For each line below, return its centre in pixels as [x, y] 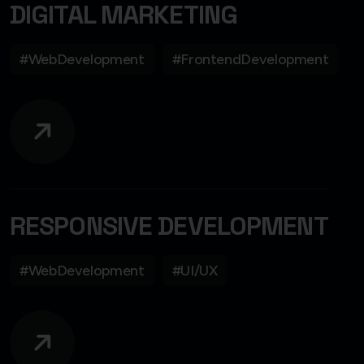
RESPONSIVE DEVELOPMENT [169, 225]
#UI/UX [195, 270]
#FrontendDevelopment [250, 59]
